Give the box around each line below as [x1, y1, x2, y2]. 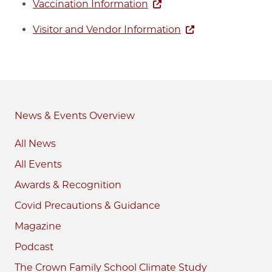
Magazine [15, 220, 61, 232]
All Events [15, 158, 62, 170]
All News [15, 137, 56, 149]
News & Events [15, 109, 87, 121]
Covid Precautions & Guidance [15, 199, 160, 211]
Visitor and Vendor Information [33, 23, 181, 35]
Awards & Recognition [15, 178, 121, 191]
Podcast [15, 240, 53, 253]
